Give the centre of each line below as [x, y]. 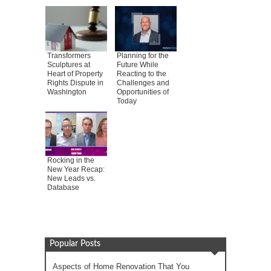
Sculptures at [69, 65]
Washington [67, 92]
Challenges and [143, 83]
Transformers [69, 56]
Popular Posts [75, 244]
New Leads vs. [71, 179]
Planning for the [143, 56]
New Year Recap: [76, 170]
